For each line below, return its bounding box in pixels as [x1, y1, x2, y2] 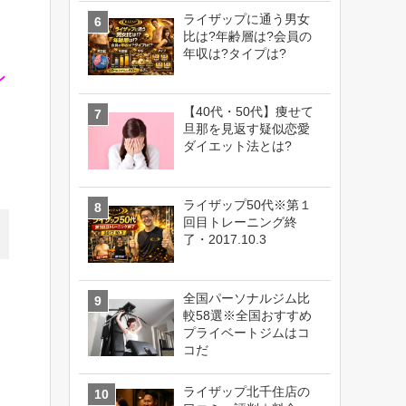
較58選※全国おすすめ [183, 308, 312, 324]
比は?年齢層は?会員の [183, 28, 312, 43]
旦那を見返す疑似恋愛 [183, 121, 310, 137]
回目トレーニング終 [183, 215, 297, 230]
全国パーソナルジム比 [183, 291, 310, 306]
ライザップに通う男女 [183, 11, 310, 26]
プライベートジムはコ [183, 325, 310, 341]
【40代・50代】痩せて [183, 104, 314, 120]
